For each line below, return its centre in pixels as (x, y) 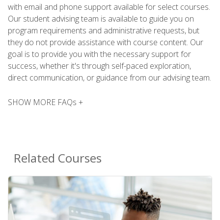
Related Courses (58, 158)
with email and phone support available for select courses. (109, 7)
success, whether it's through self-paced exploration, (99, 66)
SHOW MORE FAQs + (45, 102)
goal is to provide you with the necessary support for (99, 54)
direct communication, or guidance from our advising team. (110, 77)
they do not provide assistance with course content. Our (106, 42)
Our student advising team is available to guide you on (101, 18)
